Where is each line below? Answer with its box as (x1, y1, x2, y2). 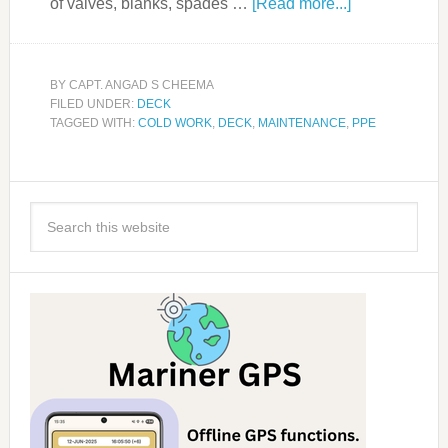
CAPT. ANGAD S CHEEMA (68, 78, 214, 93)
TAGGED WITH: (49, 116, 138, 131)
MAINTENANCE (257, 116, 346, 131)
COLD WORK (137, 116, 212, 131)
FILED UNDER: (49, 97, 137, 112)
